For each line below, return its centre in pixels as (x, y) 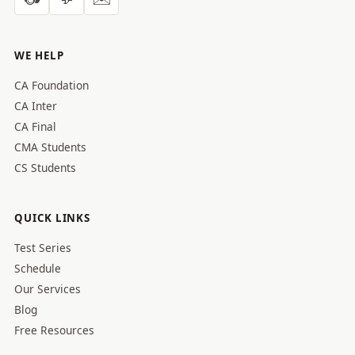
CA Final (35, 126)
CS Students (45, 168)
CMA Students (50, 147)
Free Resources (54, 330)
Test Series (43, 248)
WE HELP (39, 55)
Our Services (48, 289)
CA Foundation (52, 85)
